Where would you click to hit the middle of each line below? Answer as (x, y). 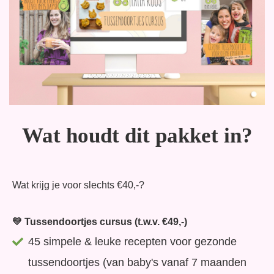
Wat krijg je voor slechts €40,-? (78, 185)
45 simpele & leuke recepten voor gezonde (133, 242)
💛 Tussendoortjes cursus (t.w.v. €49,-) (100, 222)
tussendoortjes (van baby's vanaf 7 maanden (138, 263)
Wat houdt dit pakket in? (137, 136)
